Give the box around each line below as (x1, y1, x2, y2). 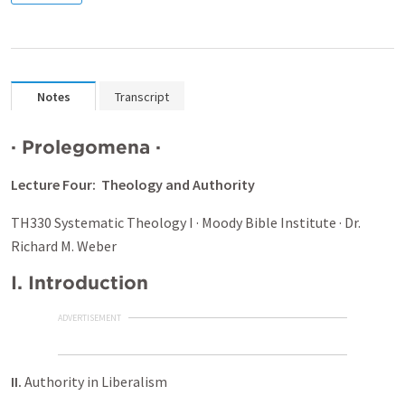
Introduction (28, 271, 148, 294)
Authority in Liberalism (24, 372, 167, 391)
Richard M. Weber (11, 237, 117, 255)
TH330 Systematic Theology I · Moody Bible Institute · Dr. (11, 213, 361, 231)
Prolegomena (16, 136, 155, 158)
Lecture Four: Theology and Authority (11, 175, 255, 193)
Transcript (115, 89, 169, 105)
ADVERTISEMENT (58, 311, 121, 324)
